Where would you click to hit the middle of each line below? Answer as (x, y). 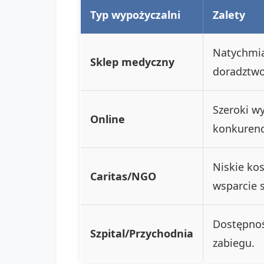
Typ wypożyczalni (135, 14)
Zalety (229, 14)
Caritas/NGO (123, 176)
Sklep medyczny (132, 62)
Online (108, 119)
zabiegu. (234, 242)
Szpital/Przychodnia (142, 233)
